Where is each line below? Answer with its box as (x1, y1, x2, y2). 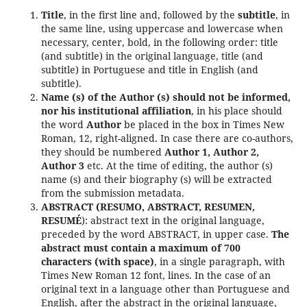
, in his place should (191, 104, 282, 118)
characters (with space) (40, 255, 154, 269)
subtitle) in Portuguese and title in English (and (40, 63, 258, 77)
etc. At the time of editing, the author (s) (84, 159, 273, 173)
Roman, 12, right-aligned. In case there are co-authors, (40, 132, 293, 145)
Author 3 (40, 159, 84, 173)
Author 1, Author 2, (164, 145, 259, 159)
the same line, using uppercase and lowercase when (40, 22, 283, 36)
